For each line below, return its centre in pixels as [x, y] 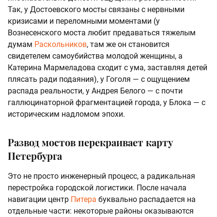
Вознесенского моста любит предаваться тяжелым [102, 32]
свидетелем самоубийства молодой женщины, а [95, 56]
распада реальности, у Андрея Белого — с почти [95, 91]
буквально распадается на [146, 199]
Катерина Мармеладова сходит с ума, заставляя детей [108, 67]
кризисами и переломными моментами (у [84, 21]
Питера [84, 199]
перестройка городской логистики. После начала [97, 187]
